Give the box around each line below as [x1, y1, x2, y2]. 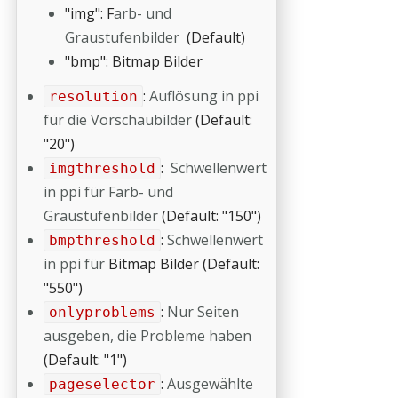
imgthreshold [48, 160, 155, 177]
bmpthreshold [48, 232, 155, 249]
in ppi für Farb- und [44, 182, 173, 202]
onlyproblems [48, 304, 155, 321]
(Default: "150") [158, 206, 261, 226]
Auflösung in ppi [148, 86, 259, 106]
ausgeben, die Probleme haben [44, 326, 251, 346]
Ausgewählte [166, 374, 253, 394]
